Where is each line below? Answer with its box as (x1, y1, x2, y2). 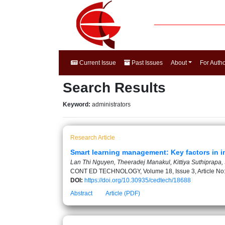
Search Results (63, 80, 166, 95)
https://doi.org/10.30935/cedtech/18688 (84, 177, 191, 184)
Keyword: (63, 101, 92, 108)
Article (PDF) (105, 190, 140, 197)
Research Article (70, 134, 115, 141)
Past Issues (130, 59, 163, 66)
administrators (92, 101, 131, 108)
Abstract (70, 190, 92, 197)
